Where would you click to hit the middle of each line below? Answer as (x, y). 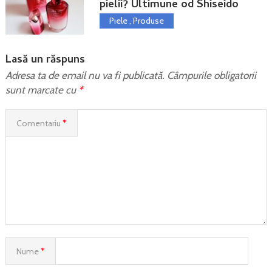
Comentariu (39, 123)
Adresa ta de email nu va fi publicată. (85, 75)
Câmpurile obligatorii (211, 75)
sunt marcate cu (42, 90)
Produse (148, 20)
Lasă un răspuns (45, 60)
